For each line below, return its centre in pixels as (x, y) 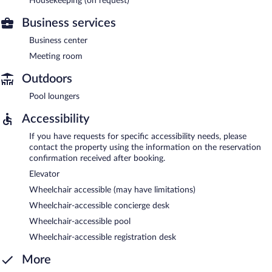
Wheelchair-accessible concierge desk (99, 206)
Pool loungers (54, 96)
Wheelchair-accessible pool (80, 221)
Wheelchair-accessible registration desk (103, 237)
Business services (69, 23)
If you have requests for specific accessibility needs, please (138, 136)
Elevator (44, 174)
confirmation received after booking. (97, 158)
